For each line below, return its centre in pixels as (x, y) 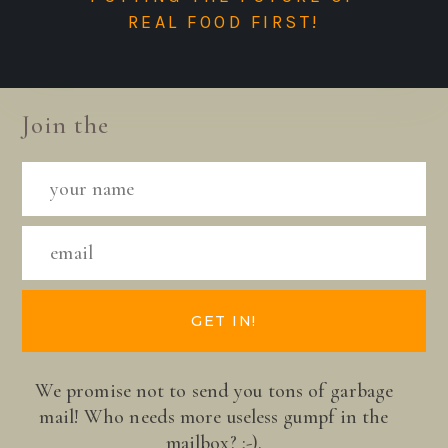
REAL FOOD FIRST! (224, 21)
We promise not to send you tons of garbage (214, 390)
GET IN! (224, 320)
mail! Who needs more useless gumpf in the (214, 416)
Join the (66, 124)
